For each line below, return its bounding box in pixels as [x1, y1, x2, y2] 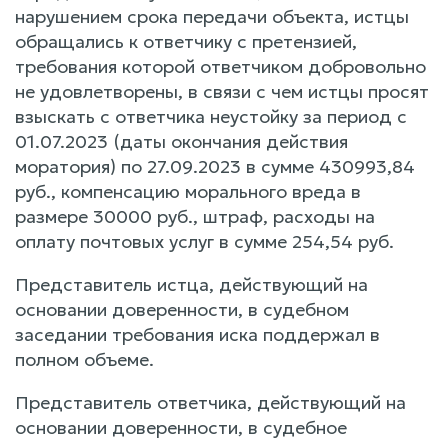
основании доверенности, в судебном [15, 297, 349, 321]
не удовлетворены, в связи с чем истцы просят [15, 79, 429, 103]
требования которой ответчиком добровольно [15, 54, 426, 78]
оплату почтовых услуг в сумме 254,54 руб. [15, 229, 394, 253]
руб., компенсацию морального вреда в [15, 179, 361, 203]
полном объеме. [15, 347, 154, 371]
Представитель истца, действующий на [15, 272, 368, 296]
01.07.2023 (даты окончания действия [15, 129, 348, 153]
